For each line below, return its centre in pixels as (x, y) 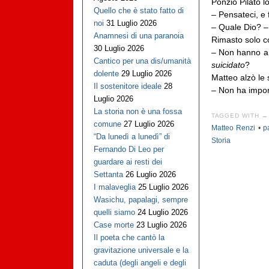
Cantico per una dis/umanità (142, 61)
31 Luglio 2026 (131, 23)
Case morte (113, 225)
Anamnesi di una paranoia (138, 36)
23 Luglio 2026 (161, 225)
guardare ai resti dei (128, 162)
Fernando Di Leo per (128, 150)
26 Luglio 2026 (150, 175)
